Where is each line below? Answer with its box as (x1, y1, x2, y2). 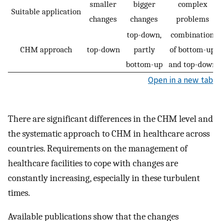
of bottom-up (170, 44, 215, 55)
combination (171, 30, 214, 40)
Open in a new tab (148, 74, 213, 86)
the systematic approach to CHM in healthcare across (8, 128, 210, 139)
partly (133, 44, 155, 55)
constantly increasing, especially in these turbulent (8, 172, 200, 184)
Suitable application (11, 6, 81, 17)
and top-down (168, 59, 217, 70)
